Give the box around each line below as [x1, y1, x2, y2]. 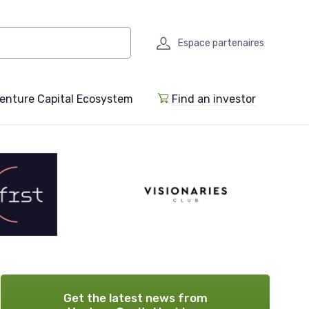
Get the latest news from [63, 291, 208, 306]
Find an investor [172, 92, 256, 106]
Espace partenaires [178, 37, 264, 49]
